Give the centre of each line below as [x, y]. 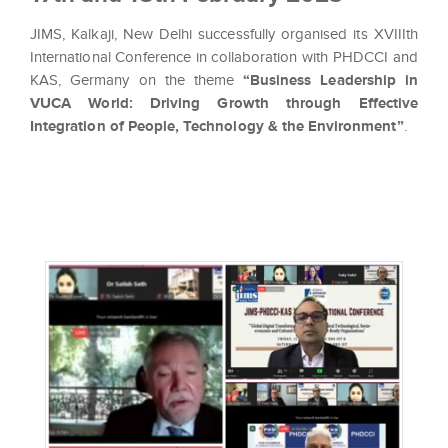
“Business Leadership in [330, 80]
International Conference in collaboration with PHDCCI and [224, 57]
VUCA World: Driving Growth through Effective [224, 103]
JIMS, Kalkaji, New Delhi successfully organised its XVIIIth [224, 34]
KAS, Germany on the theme [136, 80]
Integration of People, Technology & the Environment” [217, 126]
